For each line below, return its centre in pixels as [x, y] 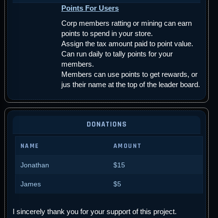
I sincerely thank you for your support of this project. [95, 212]
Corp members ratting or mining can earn [127, 23]
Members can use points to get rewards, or [129, 74]
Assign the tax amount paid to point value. [127, 44]
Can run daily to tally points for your [117, 54]
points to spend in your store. [107, 34]
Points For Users [90, 8]
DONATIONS [107, 125]
